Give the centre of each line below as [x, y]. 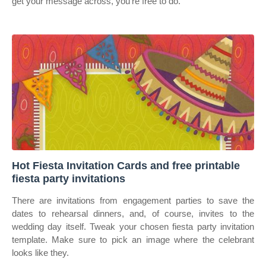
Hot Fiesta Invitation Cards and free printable [126, 166]
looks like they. [40, 253]
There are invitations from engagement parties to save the [133, 200]
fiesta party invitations [69, 179]
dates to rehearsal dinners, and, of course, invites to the [133, 213]
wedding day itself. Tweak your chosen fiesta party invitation [133, 227]
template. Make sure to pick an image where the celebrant [133, 240]
